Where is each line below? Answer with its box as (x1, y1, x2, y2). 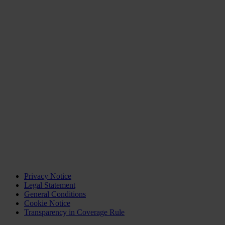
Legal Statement (24, 180, 75, 189)
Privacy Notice (24, 171, 71, 180)
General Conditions (24, 189, 86, 198)
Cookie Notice (24, 198, 70, 207)
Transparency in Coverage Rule (24, 207, 125, 216)
